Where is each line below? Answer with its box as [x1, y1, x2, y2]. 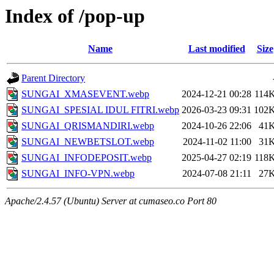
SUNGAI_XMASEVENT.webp [21, 89, 149, 100]
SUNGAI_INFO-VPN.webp [21, 168, 135, 179]
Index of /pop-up [5, 5, 145, 27]
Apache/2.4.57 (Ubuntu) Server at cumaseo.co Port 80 [5, 196, 217, 207]
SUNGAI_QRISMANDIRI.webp [21, 120, 154, 131]
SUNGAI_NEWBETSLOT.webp [21, 136, 154, 147]
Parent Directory [21, 73, 85, 84]
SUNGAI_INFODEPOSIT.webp [21, 152, 152, 163]
